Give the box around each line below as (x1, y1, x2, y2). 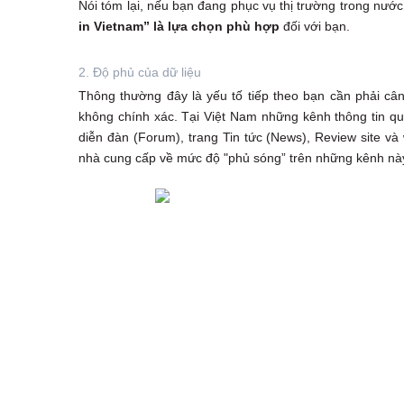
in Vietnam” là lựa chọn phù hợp (78, 19, 280, 33)
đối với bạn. (280, 19, 350, 33)
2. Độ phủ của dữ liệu (78, 65, 201, 79)
